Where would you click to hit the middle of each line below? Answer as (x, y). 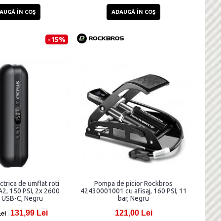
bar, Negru (134, 199)
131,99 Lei (29, 213)
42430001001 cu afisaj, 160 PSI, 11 (133, 191)
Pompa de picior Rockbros (134, 184)
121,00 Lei (133, 213)
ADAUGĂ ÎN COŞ (134, 12)
